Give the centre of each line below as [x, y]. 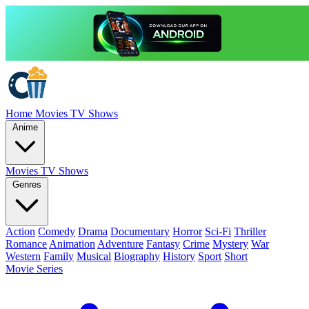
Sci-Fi [218, 231]
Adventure [120, 244]
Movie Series [34, 269]
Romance [26, 244]
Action [20, 231]
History [179, 256]
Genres [27, 185]
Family [59, 256]
